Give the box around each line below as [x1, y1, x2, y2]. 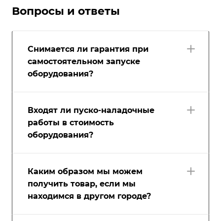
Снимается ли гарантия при [28, 44, 148, 54]
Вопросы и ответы [12, 4, 120, 18]
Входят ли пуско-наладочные [28, 106, 154, 115]
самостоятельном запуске [28, 57, 140, 67]
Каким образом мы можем [28, 167, 143, 177]
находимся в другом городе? [28, 191, 151, 201]
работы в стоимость [28, 118, 114, 128]
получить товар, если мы [28, 179, 136, 189]
